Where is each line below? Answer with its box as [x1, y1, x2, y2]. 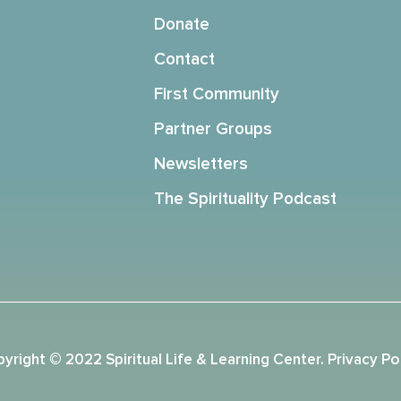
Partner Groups [153, 120, 272, 138]
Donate [153, 15, 209, 33]
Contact [153, 50, 215, 68]
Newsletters [153, 155, 248, 173]
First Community [153, 85, 279, 103]
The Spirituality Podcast [153, 190, 337, 208]
